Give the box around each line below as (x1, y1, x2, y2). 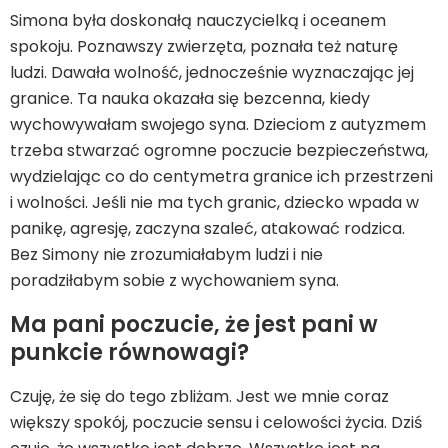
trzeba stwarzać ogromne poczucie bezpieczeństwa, (10, 139, 428, 162)
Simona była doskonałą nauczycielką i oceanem (10, 9, 386, 32)
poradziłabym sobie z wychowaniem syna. (10, 269, 339, 292)
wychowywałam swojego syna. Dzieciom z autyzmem (10, 113, 426, 136)
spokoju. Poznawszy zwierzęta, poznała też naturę (10, 35, 398, 58)
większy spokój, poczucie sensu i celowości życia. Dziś (10, 411, 422, 434)
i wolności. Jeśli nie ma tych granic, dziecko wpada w (10, 191, 419, 214)
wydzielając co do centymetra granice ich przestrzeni (10, 165, 433, 188)
